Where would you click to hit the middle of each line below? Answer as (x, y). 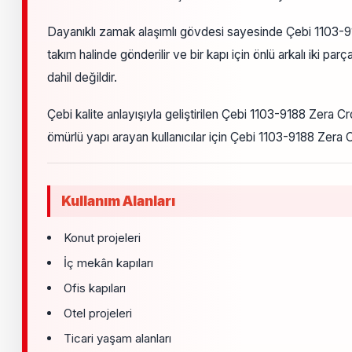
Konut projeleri (102, 237)
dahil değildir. (82, 77)
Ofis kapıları (95, 288)
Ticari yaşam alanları (117, 338)
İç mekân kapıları (108, 262)
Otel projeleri (98, 313)
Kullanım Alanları (118, 201)
